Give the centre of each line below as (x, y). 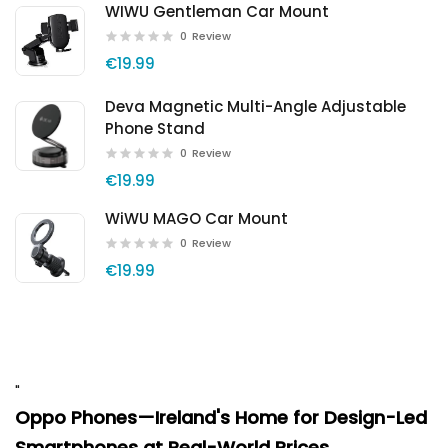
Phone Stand (155, 128)
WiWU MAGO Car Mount (196, 218)
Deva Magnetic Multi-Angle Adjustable (255, 106)
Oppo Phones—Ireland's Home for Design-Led (221, 417)
